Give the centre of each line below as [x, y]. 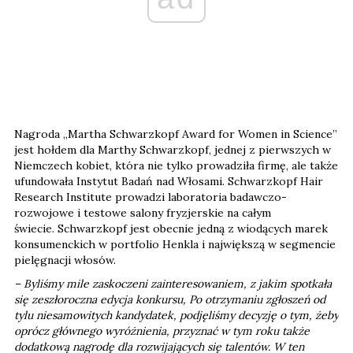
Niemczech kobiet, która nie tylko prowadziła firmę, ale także [176, 165]
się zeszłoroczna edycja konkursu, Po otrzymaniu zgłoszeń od [170, 299]
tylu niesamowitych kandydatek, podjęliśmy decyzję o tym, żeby [176, 315]
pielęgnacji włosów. [65, 260]
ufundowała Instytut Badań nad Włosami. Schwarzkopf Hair [169, 181]
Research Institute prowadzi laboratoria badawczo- [150, 197]
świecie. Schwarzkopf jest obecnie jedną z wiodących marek [171, 228]
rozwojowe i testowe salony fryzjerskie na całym [143, 212]
